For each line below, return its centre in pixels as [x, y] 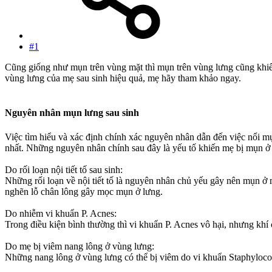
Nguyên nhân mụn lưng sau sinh [72, 113]
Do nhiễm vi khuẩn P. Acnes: [61, 213]
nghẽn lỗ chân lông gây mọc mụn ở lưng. [84, 191]
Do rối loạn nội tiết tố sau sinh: [64, 169]
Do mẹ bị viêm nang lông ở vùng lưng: [80, 246]
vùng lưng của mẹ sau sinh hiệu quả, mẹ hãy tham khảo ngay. [123, 78]
